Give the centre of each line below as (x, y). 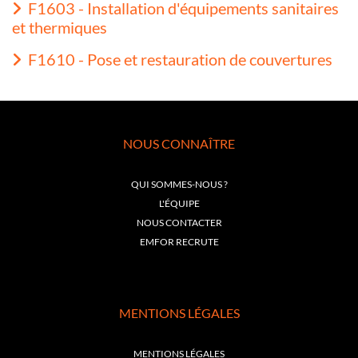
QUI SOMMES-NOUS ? (179, 184)
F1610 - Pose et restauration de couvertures (180, 59)
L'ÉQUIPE (179, 203)
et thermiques (60, 27)
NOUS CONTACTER (179, 222)
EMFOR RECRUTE (179, 241)
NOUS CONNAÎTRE (179, 143)
